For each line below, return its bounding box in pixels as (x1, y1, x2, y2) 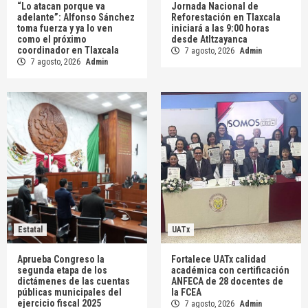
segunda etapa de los (17, 265, 107, 276)
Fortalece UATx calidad (171, 254, 266, 265)
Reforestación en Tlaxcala (171, 12, 280, 23)
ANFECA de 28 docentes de (171, 276, 283, 287)
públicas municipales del (17, 287, 122, 298)
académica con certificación (171, 265, 289, 276)
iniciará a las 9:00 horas (171, 23, 269, 34)
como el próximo (17, 34, 87, 45)
